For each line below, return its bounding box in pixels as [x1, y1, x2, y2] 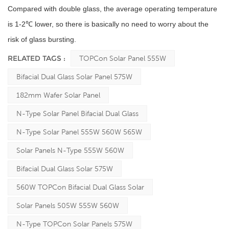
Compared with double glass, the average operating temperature [8, 4, 217, 13]
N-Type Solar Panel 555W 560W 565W [16, 127, 142, 136]
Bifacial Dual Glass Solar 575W [16, 164, 113, 173]
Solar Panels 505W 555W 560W [16, 201, 119, 210]
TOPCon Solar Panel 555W [79, 54, 166, 62]
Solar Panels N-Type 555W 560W [16, 146, 124, 154]
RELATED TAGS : [8, 53, 67, 63]
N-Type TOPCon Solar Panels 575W [16, 219, 132, 228]
